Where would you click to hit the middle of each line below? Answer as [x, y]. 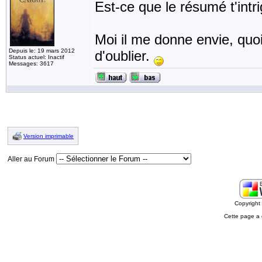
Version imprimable [49, 136]
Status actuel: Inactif [37, 57]
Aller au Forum [32, 159]
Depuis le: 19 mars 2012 [42, 51]
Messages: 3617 [31, 63]
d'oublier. [124, 56]
